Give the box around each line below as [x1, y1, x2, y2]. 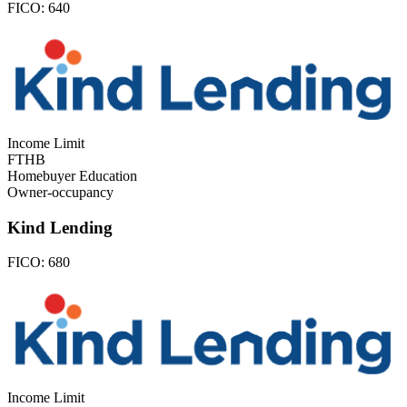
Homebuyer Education [7, 168, 137, 184]
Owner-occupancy [7, 184, 114, 201]
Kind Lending [7, 217, 113, 237]
